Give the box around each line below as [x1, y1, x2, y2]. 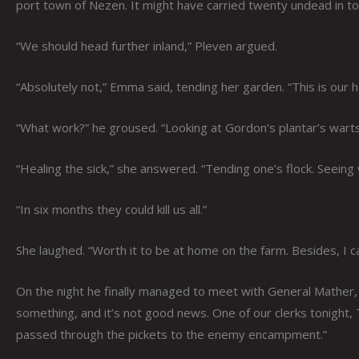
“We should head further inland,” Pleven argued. [16, 37, 277, 54]
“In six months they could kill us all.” [16, 200, 207, 217]
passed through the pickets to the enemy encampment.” [16, 325, 327, 342]
